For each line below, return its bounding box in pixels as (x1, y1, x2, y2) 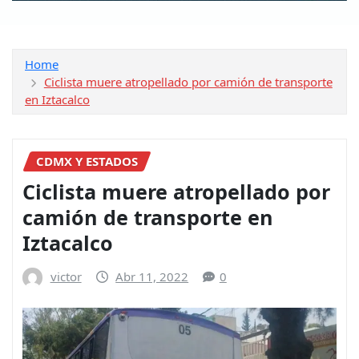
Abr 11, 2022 (115, 268, 189, 285)
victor (50, 268, 82, 285)
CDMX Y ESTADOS (36, 152, 138, 169)
